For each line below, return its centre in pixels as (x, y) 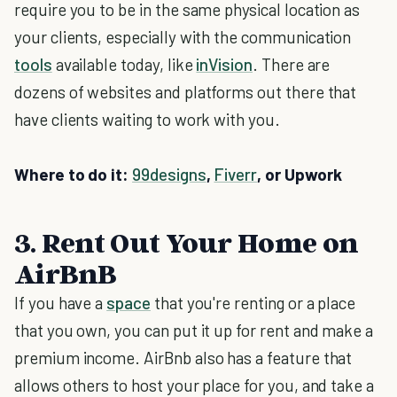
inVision (224, 64)
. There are (291, 64)
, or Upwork (300, 174)
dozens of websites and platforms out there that (186, 92)
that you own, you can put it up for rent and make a (194, 330)
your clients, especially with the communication (183, 37)
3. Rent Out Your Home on (187, 242)
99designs (169, 174)
